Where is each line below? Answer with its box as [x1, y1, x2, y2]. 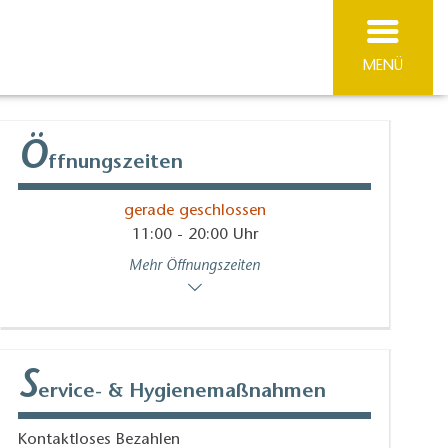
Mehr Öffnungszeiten [129, 259, 261, 275]
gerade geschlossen [123, 203, 266, 220]
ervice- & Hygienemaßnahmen [38, 381, 327, 402]
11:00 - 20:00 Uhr [131, 227, 258, 244]
